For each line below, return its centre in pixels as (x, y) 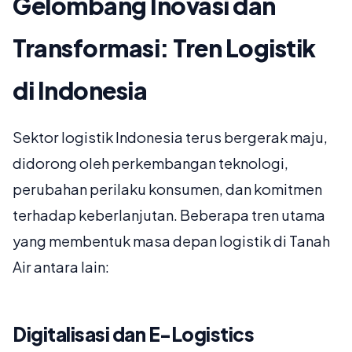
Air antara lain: (61, 267)
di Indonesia (80, 91)
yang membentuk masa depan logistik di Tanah (171, 241)
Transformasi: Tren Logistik (164, 48)
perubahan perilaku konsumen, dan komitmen (167, 189)
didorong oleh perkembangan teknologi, (150, 163)
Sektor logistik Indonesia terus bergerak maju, (170, 137)
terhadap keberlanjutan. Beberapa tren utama (169, 215)
